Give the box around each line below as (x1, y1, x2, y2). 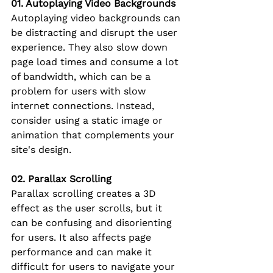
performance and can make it (11, 246, 155, 258)
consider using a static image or (11, 115, 166, 127)
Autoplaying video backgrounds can (11, 12, 183, 24)
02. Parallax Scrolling (11, 173, 112, 185)
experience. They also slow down (11, 41, 171, 54)
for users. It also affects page (11, 232, 154, 244)
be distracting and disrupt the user (11, 27, 180, 39)
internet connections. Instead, (11, 100, 157, 112)
